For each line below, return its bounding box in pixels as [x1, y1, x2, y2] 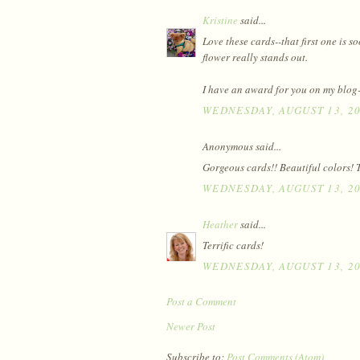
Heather [202, 216, 238, 231]
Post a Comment [166, 293, 236, 309]
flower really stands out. [202, 50, 308, 65]
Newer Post [166, 318, 215, 333]
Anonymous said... [202, 138, 281, 153]
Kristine [202, 12, 238, 27]
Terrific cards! [202, 238, 264, 253]
